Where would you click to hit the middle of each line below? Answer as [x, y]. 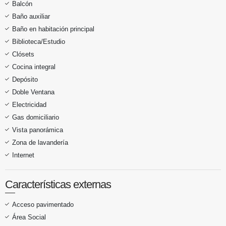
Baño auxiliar [31, 16]
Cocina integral [34, 67]
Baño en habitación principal [53, 29]
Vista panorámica [38, 130]
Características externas [58, 184]
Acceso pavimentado [43, 204]
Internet [23, 155]
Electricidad [29, 104]
